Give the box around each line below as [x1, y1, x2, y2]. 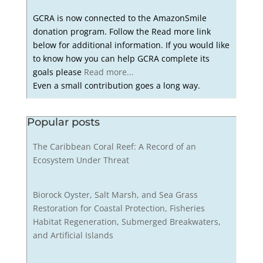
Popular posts [26, 116, 100, 129]
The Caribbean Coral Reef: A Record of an [33, 141, 197, 153]
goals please [33, 66, 85, 77]
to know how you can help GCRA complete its [33, 52, 210, 64]
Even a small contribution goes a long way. [33, 79, 201, 91]
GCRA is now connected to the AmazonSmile [33, 12, 207, 23]
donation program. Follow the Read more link [33, 25, 211, 37]
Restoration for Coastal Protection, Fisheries [33, 202, 205, 214]
